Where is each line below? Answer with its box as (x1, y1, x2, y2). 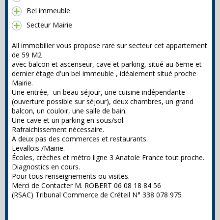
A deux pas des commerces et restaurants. (12, 134, 148, 144)
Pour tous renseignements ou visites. (12, 171, 130, 181)
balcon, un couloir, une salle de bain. (12, 106, 127, 116)
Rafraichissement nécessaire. (12, 125, 104, 135)
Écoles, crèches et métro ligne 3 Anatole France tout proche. (12, 153, 204, 163)
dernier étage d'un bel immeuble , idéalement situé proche (12, 69, 196, 79)
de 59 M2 (12, 50, 42, 60)
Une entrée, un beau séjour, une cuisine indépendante (12, 87, 185, 97)
